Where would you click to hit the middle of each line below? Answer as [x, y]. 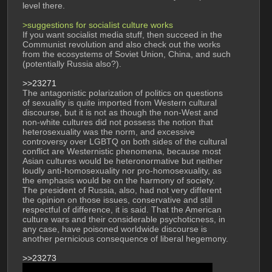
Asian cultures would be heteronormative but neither [122, 161]
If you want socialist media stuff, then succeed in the [122, 35]
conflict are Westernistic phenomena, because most [121, 151]
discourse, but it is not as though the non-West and [120, 113]
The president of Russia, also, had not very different [122, 190]
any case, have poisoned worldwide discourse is [114, 229]
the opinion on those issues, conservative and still [117, 200]
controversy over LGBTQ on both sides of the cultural [124, 142]
